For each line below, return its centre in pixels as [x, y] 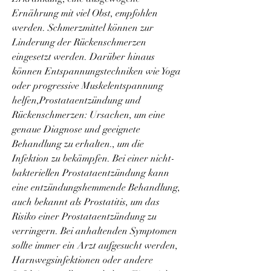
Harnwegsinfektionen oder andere [83, 260]
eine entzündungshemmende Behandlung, [96, 187]
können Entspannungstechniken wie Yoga [96, 71]
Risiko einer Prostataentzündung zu [84, 216]
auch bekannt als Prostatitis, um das [86, 202]
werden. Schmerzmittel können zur [83, 28]
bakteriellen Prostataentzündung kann [91, 173]
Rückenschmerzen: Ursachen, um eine [89, 115]
